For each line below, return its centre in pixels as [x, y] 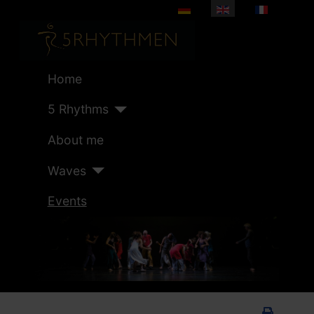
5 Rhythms [78, 109]
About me [75, 139]
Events [67, 201]
